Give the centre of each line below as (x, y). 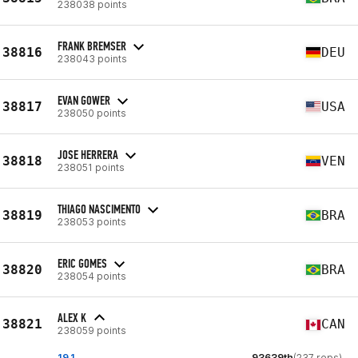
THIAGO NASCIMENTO (99, 209)
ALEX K (72, 318)
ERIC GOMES (82, 263)
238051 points (91, 167)
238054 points (92, 276)
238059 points (92, 330)
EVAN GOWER (84, 100)
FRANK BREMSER (92, 46)
